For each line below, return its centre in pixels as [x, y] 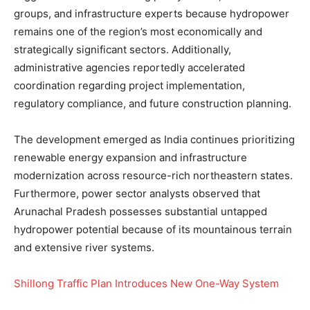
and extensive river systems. [84, 248]
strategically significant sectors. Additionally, [122, 50]
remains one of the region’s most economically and [138, 32]
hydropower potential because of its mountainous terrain [153, 230]
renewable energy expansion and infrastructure [130, 158]
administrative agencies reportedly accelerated [129, 68]
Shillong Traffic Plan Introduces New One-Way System [146, 284]
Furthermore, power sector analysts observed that [137, 194]
